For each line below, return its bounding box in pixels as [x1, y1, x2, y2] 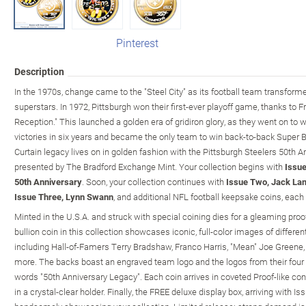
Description [14, 64, 64, 78]
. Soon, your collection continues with [82, 175, 226, 188]
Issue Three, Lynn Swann [14, 190, 113, 203]
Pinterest [116, 35, 158, 50]
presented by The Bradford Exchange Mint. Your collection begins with [14, 160, 285, 173]
